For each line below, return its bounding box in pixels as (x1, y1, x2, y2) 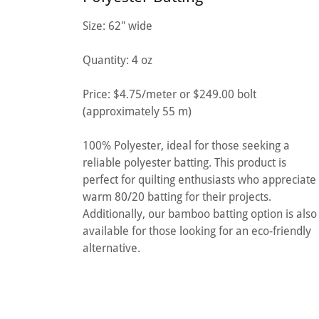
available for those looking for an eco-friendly (83, 224, 311, 238)
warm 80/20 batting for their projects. (83, 189, 271, 204)
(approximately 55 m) (83, 104, 192, 118)
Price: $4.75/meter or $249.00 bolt (83, 87, 256, 101)
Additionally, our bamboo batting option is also (83, 206, 317, 221)
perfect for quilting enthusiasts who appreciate (83, 172, 316, 187)
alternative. (83, 241, 140, 255)
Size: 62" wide (83, 19, 152, 33)
